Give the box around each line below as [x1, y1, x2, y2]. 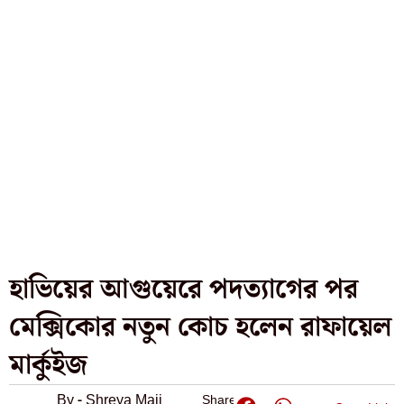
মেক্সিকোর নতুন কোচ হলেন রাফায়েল [9, 306, 391, 349]
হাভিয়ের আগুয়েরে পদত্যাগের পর [9, 268, 358, 311]
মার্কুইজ [9, 344, 87, 387]
